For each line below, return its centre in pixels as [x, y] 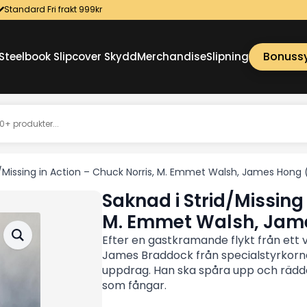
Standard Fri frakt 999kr [53, 10]
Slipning [228, 57]
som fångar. [134, 286]
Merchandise [172, 57]
